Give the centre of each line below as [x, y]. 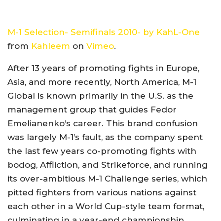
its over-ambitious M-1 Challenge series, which [107, 179]
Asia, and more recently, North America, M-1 [102, 82]
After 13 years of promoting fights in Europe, [103, 68]
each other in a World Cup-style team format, [106, 206]
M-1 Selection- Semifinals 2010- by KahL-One [104, 32]
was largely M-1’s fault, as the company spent [105, 137]
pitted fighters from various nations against [102, 192]
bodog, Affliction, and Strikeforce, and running [108, 165]
